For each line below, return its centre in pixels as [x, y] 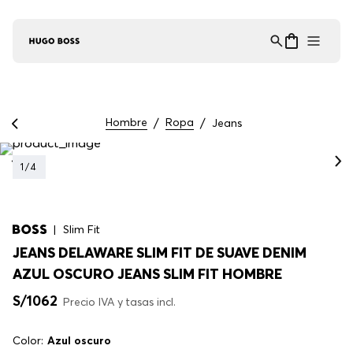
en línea [64, 47]
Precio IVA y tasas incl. [119, 302]
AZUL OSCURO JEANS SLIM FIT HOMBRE [147, 274]
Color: [28, 341]
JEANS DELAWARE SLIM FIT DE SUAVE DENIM [160, 253]
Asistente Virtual [91, 35]
